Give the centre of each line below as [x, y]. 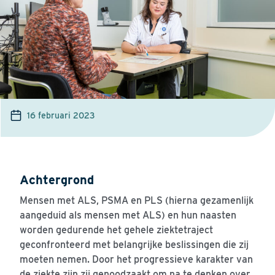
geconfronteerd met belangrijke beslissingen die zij [134, 245]
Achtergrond [57, 180]
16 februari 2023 [61, 116]
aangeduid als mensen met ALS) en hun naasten [128, 215]
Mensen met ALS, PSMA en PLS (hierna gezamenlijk [137, 201]
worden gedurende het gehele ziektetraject [116, 230]
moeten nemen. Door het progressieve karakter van [136, 260]
